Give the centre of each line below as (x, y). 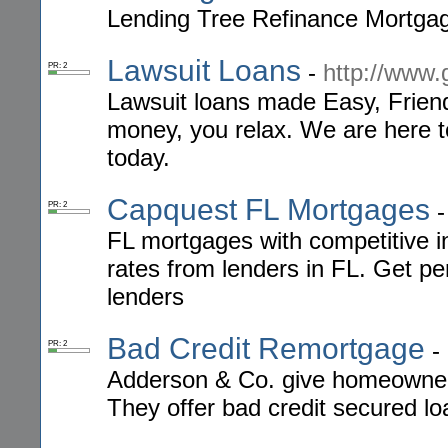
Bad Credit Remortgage (266, 349)
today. (138, 158)
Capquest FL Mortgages (268, 210)
